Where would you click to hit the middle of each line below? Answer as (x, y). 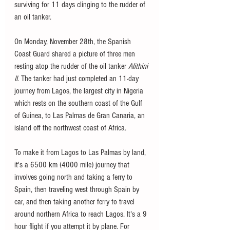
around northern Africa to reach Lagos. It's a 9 (82, 214)
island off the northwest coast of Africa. (71, 128)
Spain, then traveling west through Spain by (78, 190)
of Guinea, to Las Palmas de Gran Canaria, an (81, 116)
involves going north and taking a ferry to (74, 177)
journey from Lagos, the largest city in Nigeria (80, 91)
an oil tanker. (34, 17)
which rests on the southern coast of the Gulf (79, 103)
